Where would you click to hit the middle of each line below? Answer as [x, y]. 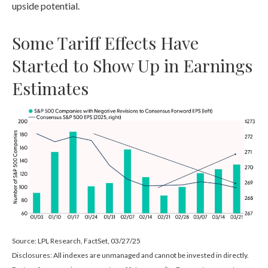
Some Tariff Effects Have [105, 42]
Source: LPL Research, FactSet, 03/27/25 [76, 241]
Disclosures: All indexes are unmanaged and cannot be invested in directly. [130, 255]
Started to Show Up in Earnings [132, 65]
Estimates [50, 88]
